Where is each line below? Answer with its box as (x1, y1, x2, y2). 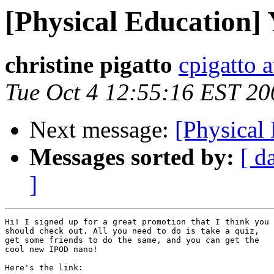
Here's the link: (5, 263, 83, 273)
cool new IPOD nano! (5, 245, 98, 254)
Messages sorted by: (29, 144, 234, 171)
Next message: (29, 116, 175, 143)
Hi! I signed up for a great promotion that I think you (5, 217, 269, 227)
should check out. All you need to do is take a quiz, (5, 226, 259, 236)
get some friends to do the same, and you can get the (5, 235, 259, 245)
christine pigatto (5, 51, 172, 78)
